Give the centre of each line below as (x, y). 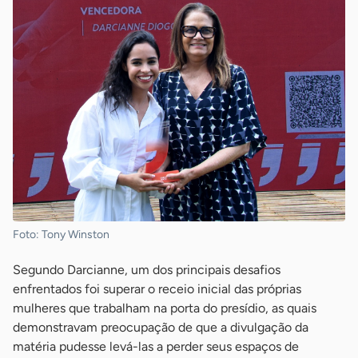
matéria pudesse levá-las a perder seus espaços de (156, 346)
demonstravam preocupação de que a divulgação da (161, 327)
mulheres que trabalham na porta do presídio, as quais (165, 308)
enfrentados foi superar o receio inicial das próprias (157, 288)
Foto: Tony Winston (61, 234)
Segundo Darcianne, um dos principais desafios (147, 269)
